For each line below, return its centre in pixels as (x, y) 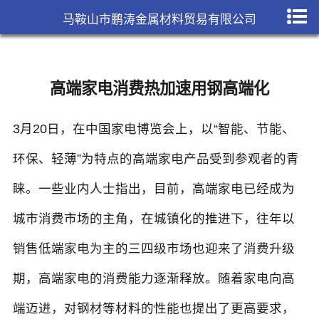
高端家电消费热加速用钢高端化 (159, 89)
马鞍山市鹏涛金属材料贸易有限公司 (159, 20)
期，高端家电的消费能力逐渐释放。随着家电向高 (153, 279)
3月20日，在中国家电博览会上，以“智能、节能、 (153, 129)
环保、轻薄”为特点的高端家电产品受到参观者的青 (156, 159)
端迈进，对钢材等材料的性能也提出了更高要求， (153, 309)
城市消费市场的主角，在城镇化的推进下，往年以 (153, 219)
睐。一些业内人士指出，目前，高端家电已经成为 (153, 189)
